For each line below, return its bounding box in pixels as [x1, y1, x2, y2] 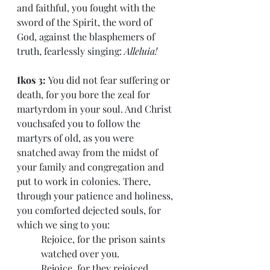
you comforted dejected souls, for [17, 204, 163, 217]
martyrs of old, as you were [17, 131, 136, 145]
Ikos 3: [17, 74, 48, 87]
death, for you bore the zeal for [17, 88, 152, 101]
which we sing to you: [17, 218, 110, 231]
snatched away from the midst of [17, 146, 160, 159]
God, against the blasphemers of [17, 30, 157, 43]
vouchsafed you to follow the [17, 117, 143, 130]
